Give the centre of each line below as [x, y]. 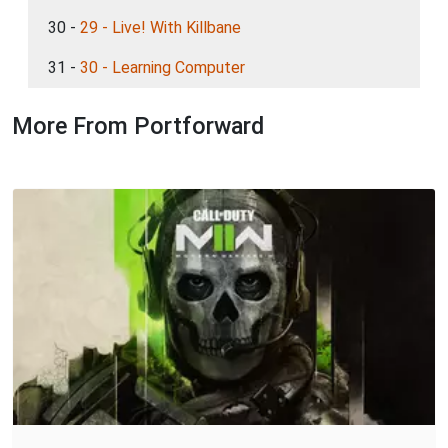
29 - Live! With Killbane [160, 27]
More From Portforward [138, 125]
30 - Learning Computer [162, 67]
